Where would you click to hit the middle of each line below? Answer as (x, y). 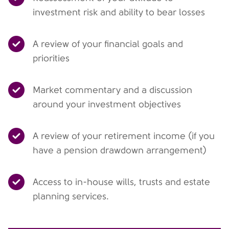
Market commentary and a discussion (112, 90)
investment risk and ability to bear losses (119, 12)
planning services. (71, 196)
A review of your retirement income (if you (124, 136)
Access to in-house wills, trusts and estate (121, 182)
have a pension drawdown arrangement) (120, 150)
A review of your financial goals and (108, 44)
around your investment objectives (107, 104)
